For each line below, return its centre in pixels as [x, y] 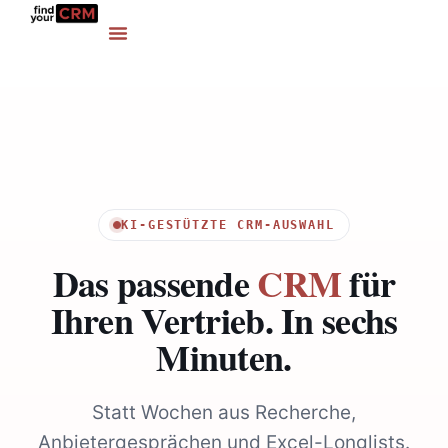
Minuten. [224, 357]
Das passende [155, 283]
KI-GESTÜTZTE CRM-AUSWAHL [228, 225]
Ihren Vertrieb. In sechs [224, 320]
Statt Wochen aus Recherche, [224, 413]
